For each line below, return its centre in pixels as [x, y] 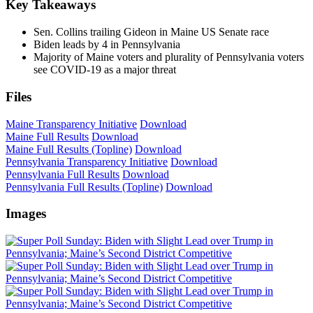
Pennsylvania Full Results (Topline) [84, 187]
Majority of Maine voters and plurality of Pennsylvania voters [169, 57]
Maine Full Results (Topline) [69, 149]
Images [26, 214]
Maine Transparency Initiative [71, 124]
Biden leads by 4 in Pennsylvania [107, 45]
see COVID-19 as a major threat [105, 70]
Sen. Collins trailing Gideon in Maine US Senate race [151, 32]
